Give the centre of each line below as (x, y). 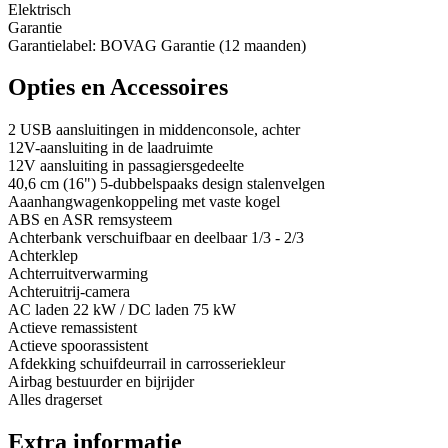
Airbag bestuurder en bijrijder (101, 382)
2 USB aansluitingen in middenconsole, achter (154, 130)
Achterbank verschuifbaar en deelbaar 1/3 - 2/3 (156, 238)
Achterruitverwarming (78, 274)
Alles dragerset (55, 400)
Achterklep (43, 256)
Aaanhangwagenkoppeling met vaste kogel (144, 202)
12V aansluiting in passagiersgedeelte (126, 166)
